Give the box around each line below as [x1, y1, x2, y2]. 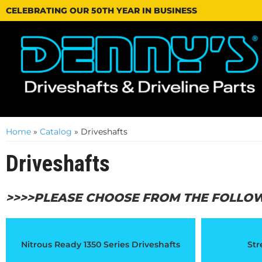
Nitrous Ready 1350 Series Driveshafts [20, 239, 180, 250]
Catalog [40, 126, 72, 137]
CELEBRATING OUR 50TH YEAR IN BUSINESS [6, 5, 197, 16]
